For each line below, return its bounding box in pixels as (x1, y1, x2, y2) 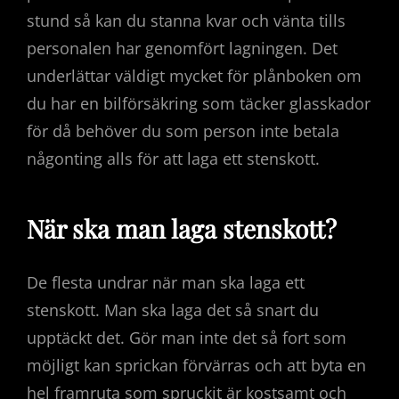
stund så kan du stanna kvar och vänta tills (27, 10, 346, 32)
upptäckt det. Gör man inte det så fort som (27, 326, 346, 348)
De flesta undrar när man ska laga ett (27, 271, 305, 293)
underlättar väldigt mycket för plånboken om (27, 65, 362, 87)
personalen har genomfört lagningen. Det (27, 37, 338, 60)
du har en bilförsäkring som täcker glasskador (27, 93, 370, 115)
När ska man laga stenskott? (27, 212, 337, 246)
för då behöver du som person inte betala (27, 120, 339, 142)
